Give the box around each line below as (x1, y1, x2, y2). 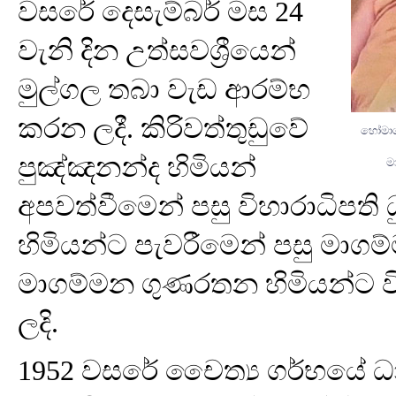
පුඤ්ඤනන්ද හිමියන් (18, 151, 256, 183)
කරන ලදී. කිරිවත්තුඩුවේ (18, 112, 308, 144)
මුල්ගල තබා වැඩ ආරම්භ (18, 73, 310, 105)
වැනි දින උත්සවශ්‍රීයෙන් (18, 34, 296, 66)
